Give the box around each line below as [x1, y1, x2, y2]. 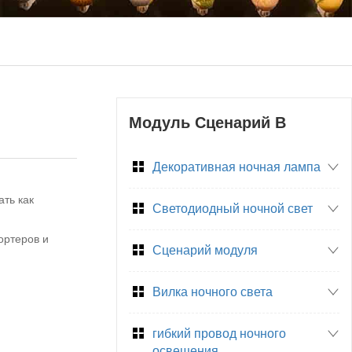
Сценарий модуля [152, 244, 258, 258]
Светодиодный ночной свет [152, 202, 313, 216]
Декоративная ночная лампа [152, 160, 321, 174]
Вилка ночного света [152, 285, 273, 299]
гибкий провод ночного [152, 327, 286, 341]
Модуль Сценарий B [129, 114, 286, 132]
